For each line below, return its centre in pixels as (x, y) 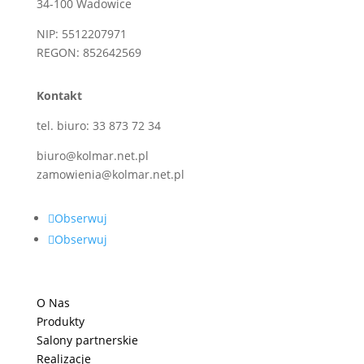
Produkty (60, 321)
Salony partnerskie (87, 340)
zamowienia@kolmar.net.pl (110, 174)
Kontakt (59, 95)
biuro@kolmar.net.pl (92, 155)
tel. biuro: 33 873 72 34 (98, 125)
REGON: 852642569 (89, 52)
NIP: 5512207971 (81, 33)
